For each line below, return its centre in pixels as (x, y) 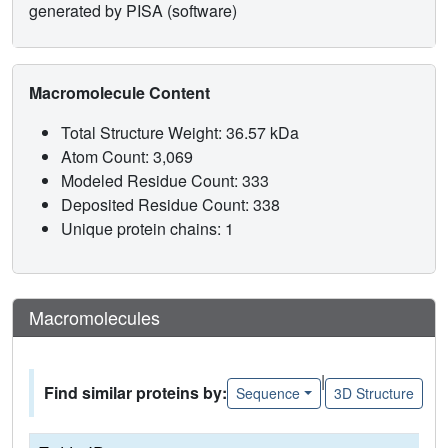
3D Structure (373, 392)
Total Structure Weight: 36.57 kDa (182, 133)
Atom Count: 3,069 (129, 157)
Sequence (268, 392)
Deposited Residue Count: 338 (172, 205)
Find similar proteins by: (135, 393)
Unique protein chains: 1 (147, 229)
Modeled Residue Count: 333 (167, 181)
